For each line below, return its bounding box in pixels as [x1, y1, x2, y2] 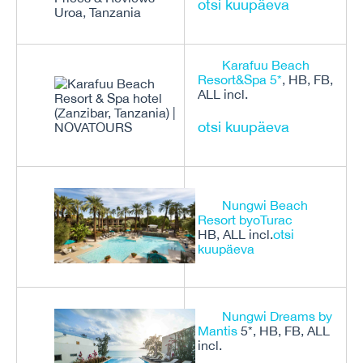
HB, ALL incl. [198, 227, 273, 241]
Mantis [198, 323, 237, 338]
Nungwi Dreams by [222, 309, 332, 323]
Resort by [198, 212, 253, 227]
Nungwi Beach [222, 198, 308, 212]
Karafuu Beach [222, 58, 310, 72]
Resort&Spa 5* [198, 72, 282, 87]
